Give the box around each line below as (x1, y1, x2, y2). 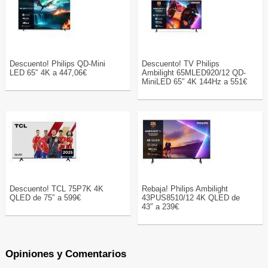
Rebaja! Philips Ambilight (142, 184, 229, 193)
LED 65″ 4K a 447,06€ (9, 68, 87, 77)
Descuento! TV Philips (142, 59, 220, 68)
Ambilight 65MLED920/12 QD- (142, 68, 246, 77)
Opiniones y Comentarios (5, 248, 126, 260)
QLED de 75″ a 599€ (9, 193, 81, 202)
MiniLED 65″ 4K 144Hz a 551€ (142, 77, 248, 86)
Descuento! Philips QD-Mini (9, 59, 105, 68)
